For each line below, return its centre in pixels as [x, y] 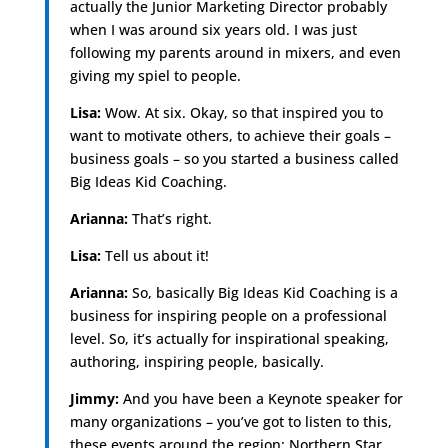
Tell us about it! [154, 255]
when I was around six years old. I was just [213, 29]
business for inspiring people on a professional [228, 315]
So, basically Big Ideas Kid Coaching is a [262, 292]
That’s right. [169, 218]
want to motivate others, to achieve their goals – [230, 135]
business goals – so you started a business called [234, 158]
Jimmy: [94, 398]
